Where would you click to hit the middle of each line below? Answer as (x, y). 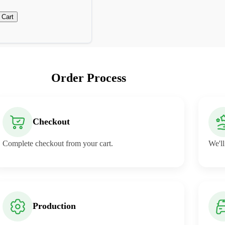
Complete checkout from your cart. (58, 143)
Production (54, 206)
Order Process (88, 78)
